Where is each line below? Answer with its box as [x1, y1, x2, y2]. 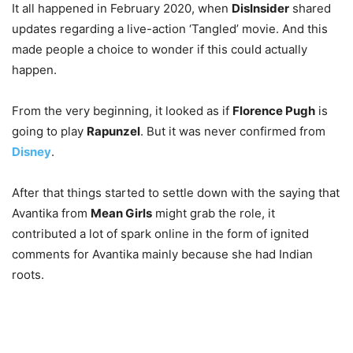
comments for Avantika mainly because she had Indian [12, 247, 313, 262]
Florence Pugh [232, 103, 315, 119]
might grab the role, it [152, 206, 275, 221]
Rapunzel [87, 124, 140, 139]
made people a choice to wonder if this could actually [12, 42, 307, 58]
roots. [12, 267, 44, 283]
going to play [12, 124, 87, 139]
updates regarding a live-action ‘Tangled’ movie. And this [12, 21, 328, 37]
